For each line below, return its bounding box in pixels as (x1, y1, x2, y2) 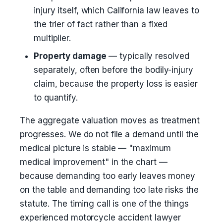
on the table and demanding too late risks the (20, 185, 199, 195)
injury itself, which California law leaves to (34, 5, 199, 15)
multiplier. (34, 33, 71, 43)
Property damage (34, 51, 107, 61)
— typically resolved (106, 51, 189, 61)
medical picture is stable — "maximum (20, 143, 171, 153)
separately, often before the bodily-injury (34, 65, 193, 75)
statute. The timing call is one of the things (20, 199, 189, 209)
